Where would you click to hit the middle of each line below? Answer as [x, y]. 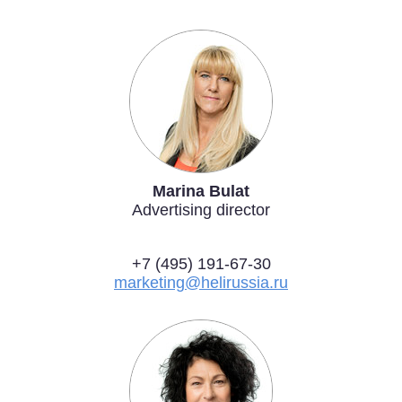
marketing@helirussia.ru [201, 282]
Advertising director [201, 210]
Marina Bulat [201, 191]
